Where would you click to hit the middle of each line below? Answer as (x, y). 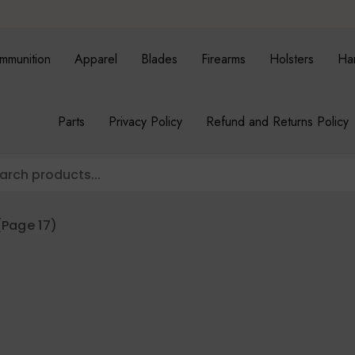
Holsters (292, 59)
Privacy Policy (145, 122)
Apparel (96, 59)
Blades (160, 59)
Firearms (224, 59)
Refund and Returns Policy (277, 122)
